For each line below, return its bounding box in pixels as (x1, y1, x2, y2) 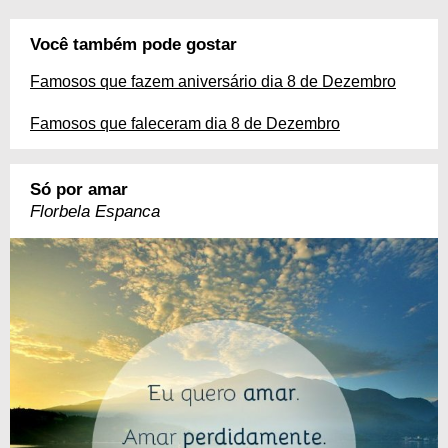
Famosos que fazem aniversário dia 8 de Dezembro (30, 73, 396, 90)
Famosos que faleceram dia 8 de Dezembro (30, 115, 340, 132)
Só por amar (30, 180, 128, 199)
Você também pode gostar (30, 35, 237, 54)
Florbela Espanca (30, 202, 160, 221)
